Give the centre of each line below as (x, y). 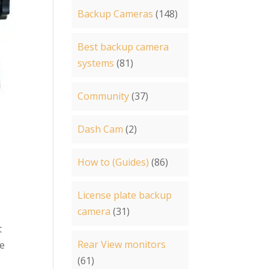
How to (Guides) (113, 162)
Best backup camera (123, 47)
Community (104, 96)
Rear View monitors (122, 244)
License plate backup (125, 195)
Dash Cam (101, 129)
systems (96, 63)
